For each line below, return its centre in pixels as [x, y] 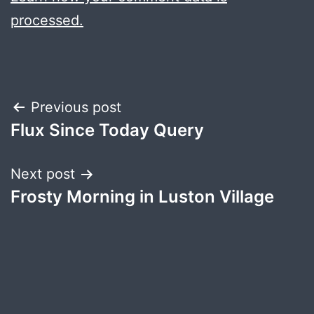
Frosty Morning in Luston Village [142, 197]
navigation [71, 143]
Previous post [76, 108]
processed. [47, 21]
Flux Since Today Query [107, 130]
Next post [43, 174]
